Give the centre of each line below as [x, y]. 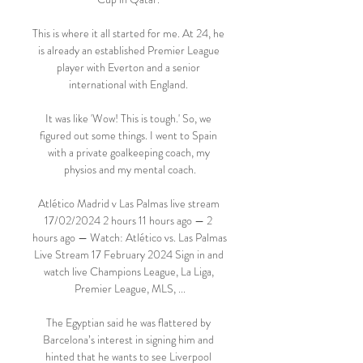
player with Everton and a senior [128, 67]
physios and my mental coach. [130, 169]
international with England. [130, 84]
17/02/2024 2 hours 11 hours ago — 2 [128, 220]
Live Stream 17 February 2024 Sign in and [128, 254]
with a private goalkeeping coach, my [128, 152]
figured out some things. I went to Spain [128, 135]
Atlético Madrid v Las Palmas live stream [128, 203]
